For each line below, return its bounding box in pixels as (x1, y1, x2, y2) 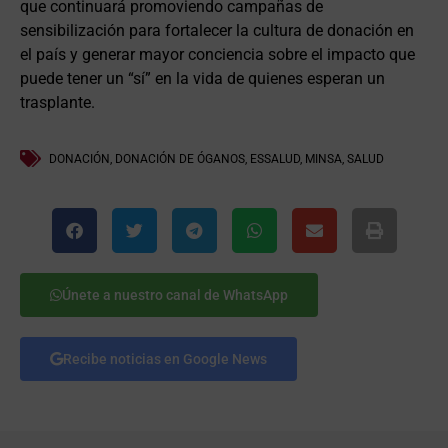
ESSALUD (250, 151, 300, 166)
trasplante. (20, 93, 95, 113)
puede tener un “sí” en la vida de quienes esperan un (20, 69, 385, 89)
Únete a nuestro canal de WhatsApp (62, 286, 288, 303)
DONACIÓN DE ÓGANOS (115, 151, 245, 166)
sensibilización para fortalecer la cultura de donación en (20, 21, 414, 41)
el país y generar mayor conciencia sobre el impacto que (20, 45, 415, 65)
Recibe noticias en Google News (63, 350, 267, 367)
